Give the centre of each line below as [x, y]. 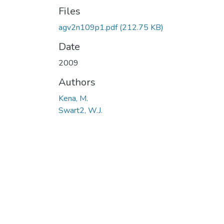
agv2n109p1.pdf [88, 28]
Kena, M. [73, 99]
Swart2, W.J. [80, 111]
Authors [77, 82]
